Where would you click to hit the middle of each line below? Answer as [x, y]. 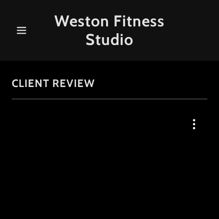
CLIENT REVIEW [53, 83]
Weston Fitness [109, 21]
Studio [109, 39]
